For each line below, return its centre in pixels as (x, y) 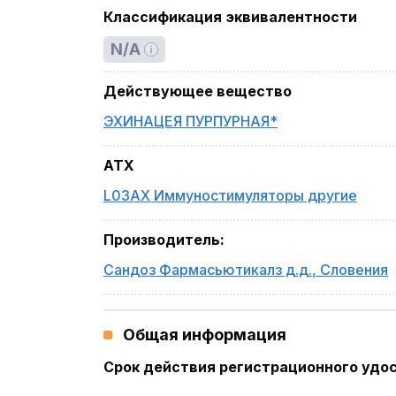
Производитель (162, 240)
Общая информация (205, 335)
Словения (354, 270)
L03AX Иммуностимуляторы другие (230, 195)
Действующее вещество (198, 91)
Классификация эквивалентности (230, 17)
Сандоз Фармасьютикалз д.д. (208, 270)
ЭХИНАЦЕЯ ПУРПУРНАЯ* (190, 121)
